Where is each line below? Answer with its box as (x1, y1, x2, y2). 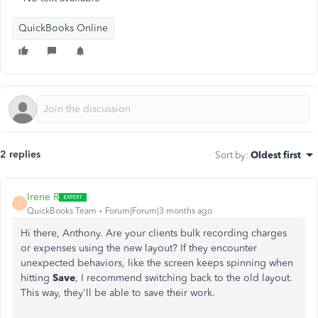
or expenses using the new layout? (21, 242, 177, 254)
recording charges (200, 227, 287, 239)
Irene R (27, 191, 59, 203)
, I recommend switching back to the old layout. (75, 272, 292, 284)
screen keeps (164, 257, 224, 269)
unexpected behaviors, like (21, 257, 144, 269)
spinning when (224, 257, 293, 269)
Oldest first (251, 149, 301, 160)
